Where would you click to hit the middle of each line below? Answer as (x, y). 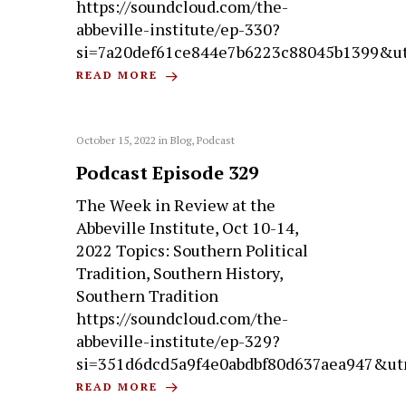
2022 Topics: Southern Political (193, 250)
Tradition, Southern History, (180, 272)
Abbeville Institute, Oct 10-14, (188, 227)
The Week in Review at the (176, 204)
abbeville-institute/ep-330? (179, 29)
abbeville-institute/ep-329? (179, 340)
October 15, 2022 (116, 140)
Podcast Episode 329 (168, 172)
